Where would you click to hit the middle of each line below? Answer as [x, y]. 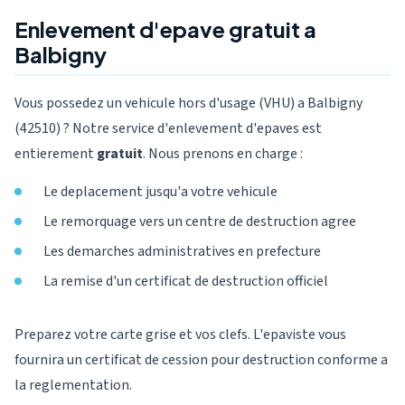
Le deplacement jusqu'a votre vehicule [160, 192]
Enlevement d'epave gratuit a [165, 29]
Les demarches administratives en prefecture [182, 251]
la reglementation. [73, 385]
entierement [56, 154]
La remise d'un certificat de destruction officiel [186, 281]
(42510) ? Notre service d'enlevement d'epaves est [168, 128]
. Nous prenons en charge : [223, 154]
